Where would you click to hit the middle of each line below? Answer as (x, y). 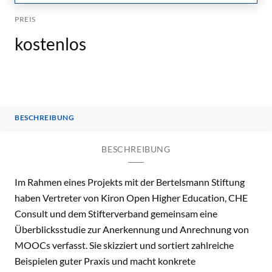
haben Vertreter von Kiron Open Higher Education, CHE (131, 198)
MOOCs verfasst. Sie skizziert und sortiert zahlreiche (124, 245)
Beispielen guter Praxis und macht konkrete (105, 261)
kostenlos (50, 44)
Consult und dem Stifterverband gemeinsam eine (116, 213)
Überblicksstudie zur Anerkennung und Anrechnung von (132, 229)
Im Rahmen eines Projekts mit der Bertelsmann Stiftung (130, 182)
